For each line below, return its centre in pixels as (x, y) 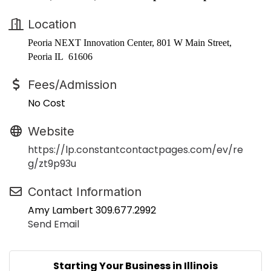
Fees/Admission (72, 85)
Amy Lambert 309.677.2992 (92, 211)
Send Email (54, 224)
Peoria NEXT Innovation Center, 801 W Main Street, (130, 43)
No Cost (47, 103)
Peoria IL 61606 (60, 57)
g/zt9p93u (52, 164)
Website (51, 132)
